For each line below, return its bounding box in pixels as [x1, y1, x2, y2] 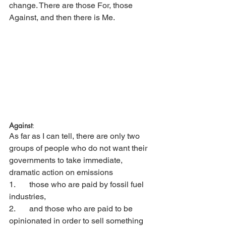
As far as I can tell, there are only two [9, 131, 142, 141]
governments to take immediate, [9, 155, 125, 165]
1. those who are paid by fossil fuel [9, 179, 16, 189]
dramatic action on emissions [9, 167, 113, 177]
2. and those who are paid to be [9, 203, 17, 213]
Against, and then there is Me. [9, 12, 117, 22]
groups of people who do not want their [9, 143, 149, 153]
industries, [9, 191, 48, 201]
